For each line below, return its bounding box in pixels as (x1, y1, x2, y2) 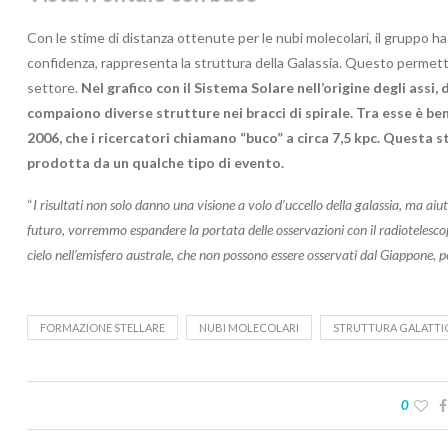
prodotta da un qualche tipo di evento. (27, 153, 284, 171)
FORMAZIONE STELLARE (40, 320, 165, 334)
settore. (27, 78, 81, 96)
